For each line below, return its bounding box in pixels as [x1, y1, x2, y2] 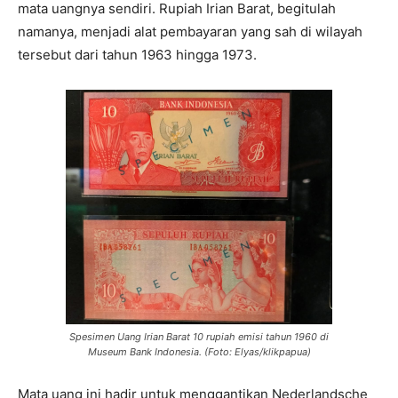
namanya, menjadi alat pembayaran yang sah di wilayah [18, 22, 362, 40]
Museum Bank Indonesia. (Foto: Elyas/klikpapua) [87, 345, 311, 358]
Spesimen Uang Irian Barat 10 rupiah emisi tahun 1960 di [69, 330, 329, 343]
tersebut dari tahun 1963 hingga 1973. [18, 45, 257, 63]
